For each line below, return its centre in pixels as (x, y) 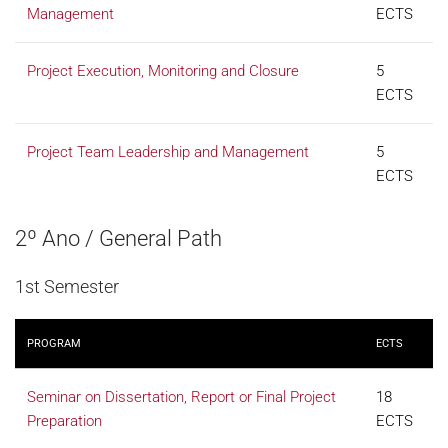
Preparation (64, 421)
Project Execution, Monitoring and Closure (163, 71)
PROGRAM (54, 343)
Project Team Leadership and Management (168, 152)
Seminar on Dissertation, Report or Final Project (181, 397)
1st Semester (67, 286)
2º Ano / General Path (118, 238)
